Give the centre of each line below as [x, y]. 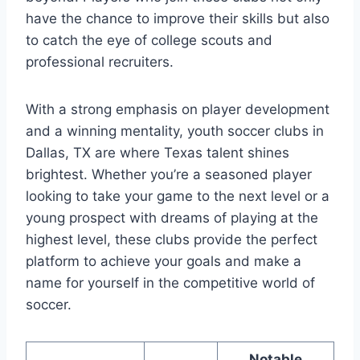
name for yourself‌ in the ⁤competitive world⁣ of [170, 282]
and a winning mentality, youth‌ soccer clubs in [175, 131]
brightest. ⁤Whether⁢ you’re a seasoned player [169, 174]
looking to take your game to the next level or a [178, 196]
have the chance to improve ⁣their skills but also [178, 18]
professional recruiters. [100, 61]
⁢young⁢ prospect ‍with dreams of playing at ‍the [172, 217]
